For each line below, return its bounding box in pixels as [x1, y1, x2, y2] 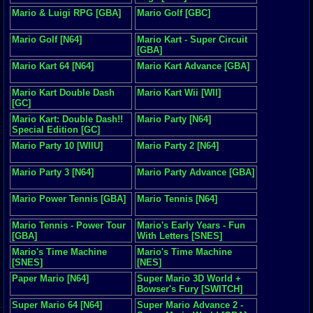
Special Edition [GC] [12, 124, 100, 135]
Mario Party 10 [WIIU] [12, 140, 103, 151]
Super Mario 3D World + [137, 273, 241, 284]
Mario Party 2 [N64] [137, 140, 219, 151]
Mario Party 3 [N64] [12, 167, 94, 177]
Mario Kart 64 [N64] [12, 61, 94, 71]
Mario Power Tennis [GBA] [12, 194, 126, 204]
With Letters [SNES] [137, 231, 222, 241]
